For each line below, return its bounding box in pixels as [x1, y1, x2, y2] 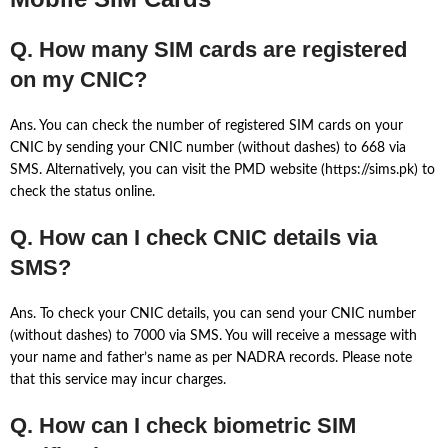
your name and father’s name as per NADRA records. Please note [10, 351, 412, 366]
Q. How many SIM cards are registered [10, 37, 407, 63]
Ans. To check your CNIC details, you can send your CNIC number [10, 307, 416, 322]
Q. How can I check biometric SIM [10, 413, 356, 439]
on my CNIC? [10, 67, 147, 93]
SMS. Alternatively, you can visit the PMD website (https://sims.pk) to [10, 163, 435, 178]
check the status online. [10, 185, 155, 200]
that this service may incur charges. [10, 373, 226, 388]
